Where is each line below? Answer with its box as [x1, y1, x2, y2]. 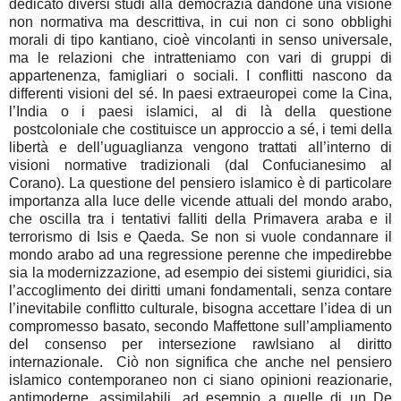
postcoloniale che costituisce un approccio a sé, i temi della [9, 122, 392, 138]
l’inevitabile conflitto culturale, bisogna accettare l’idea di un [9, 301, 392, 317]
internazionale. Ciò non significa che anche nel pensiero [9, 354, 392, 371]
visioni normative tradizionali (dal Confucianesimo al [9, 158, 392, 174]
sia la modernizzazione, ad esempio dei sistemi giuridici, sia [9, 265, 392, 281]
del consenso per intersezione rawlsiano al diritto [9, 337, 392, 353]
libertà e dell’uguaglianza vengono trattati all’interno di [9, 140, 392, 156]
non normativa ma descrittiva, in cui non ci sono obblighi [9, 14, 392, 30]
